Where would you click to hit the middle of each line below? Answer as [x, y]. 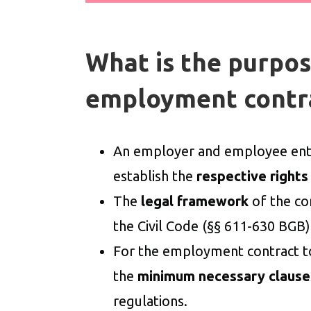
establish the [153, 176]
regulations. [151, 301]
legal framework [195, 201]
